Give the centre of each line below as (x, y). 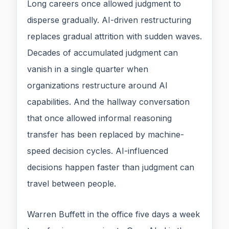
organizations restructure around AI (97, 86)
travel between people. (72, 184)
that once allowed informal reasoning (99, 118)
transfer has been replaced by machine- (106, 135)
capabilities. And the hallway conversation (108, 102)
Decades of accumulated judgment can (102, 53)
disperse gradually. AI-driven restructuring (109, 20)
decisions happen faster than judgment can (111, 167)
